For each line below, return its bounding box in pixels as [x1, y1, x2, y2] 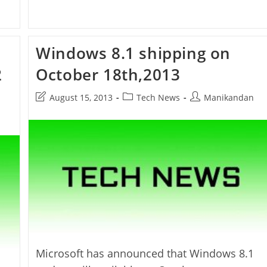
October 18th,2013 [36, 64, 181, 85]
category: [122, 104, 159, 115]
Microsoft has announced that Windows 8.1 [36, 246, 254, 261]
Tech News [136, 92, 181, 103]
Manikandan [204, 92, 254, 103]
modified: [35, 116, 73, 128]
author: [190, 104, 219, 115]
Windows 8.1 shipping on [36, 42, 231, 64]
